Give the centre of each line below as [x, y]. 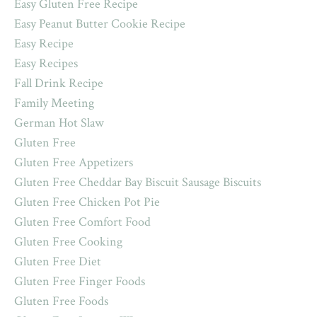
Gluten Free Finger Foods [80, 281]
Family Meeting [54, 103]
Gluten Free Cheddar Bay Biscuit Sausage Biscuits [138, 182]
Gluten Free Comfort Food [82, 221]
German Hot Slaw [59, 122]
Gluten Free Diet [58, 261]
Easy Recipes [46, 63]
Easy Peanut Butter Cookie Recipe [100, 23]
